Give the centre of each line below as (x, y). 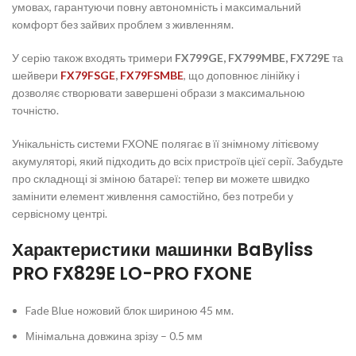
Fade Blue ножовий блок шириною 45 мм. (130, 310)
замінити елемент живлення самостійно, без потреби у (153, 195)
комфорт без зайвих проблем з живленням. (123, 24)
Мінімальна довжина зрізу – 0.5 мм (114, 335)
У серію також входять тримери (94, 57)
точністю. (36, 110)
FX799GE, (201, 57)
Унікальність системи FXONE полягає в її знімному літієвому (166, 143)
